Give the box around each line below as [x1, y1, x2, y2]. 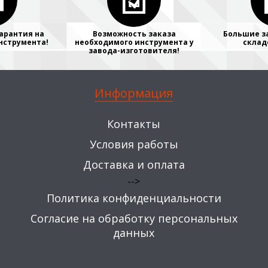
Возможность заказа [92, 29, 176, 39]
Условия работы [89, 137, 178, 151]
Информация [95, 85, 173, 101]
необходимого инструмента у [74, 37, 194, 47]
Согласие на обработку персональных [30, 211, 237, 226]
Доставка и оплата [83, 157, 185, 172]
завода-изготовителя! [89, 45, 179, 56]
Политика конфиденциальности [46, 191, 221, 205]
